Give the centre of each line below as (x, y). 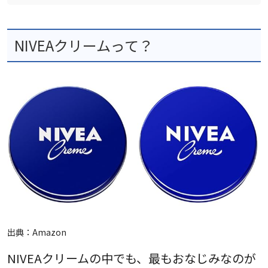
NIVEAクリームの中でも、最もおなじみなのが (132, 258)
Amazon (49, 232)
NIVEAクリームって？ (84, 45)
